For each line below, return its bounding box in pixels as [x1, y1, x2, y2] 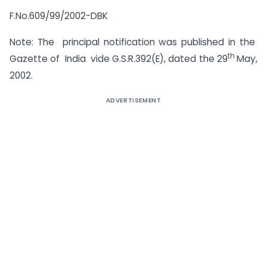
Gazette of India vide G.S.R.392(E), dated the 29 [10, 52, 228, 66]
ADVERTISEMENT [105, 95, 162, 105]
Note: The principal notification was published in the [10, 36, 257, 49]
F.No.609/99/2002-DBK [10, 9, 108, 22]
